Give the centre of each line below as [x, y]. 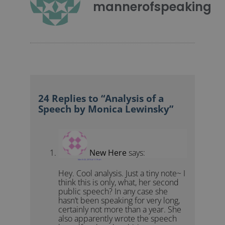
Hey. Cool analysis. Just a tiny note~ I [122, 174]
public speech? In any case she [113, 192]
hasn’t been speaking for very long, [119, 201]
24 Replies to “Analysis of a [101, 98]
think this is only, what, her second [119, 183]
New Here [108, 152]
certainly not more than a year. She [120, 210]
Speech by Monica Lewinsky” [106, 108]
